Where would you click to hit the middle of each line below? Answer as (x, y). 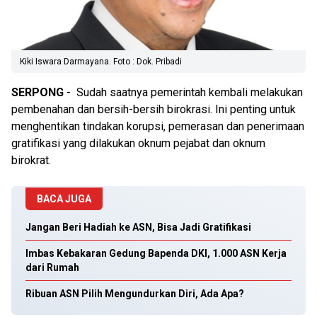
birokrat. (31, 160)
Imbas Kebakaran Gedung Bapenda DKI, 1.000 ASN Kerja (156, 253)
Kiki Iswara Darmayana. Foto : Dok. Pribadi (101, 62)
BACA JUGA (64, 199)
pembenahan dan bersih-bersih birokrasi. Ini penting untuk (154, 109)
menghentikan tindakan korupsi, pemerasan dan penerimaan (158, 126)
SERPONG (38, 92)
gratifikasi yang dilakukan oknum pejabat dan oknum (138, 143)
